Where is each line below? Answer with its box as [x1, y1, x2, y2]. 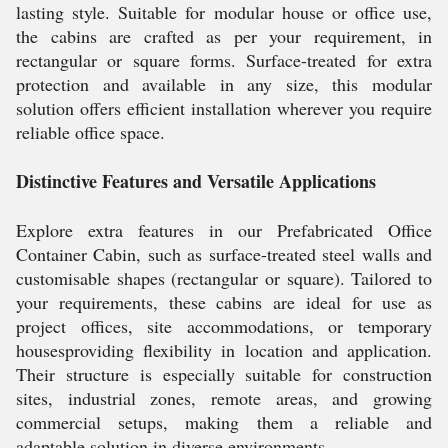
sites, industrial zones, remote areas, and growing [16, 386, 432, 410]
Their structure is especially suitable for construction [16, 362, 432, 386]
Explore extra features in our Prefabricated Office [16, 218, 432, 242]
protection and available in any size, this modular [16, 72, 432, 96]
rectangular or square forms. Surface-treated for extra [16, 48, 432, 72]
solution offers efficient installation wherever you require [16, 96, 432, 120]
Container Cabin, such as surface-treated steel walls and [16, 242, 432, 266]
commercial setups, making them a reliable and [16, 410, 432, 434]
